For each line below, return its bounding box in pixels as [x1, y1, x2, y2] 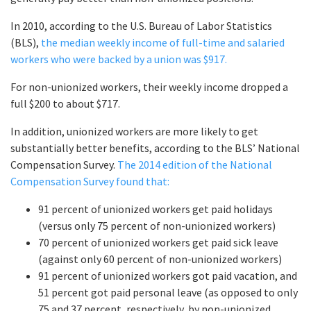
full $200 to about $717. [10, 96, 120, 111]
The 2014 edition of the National [117, 158, 272, 172]
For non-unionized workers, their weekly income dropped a [10, 80, 288, 94]
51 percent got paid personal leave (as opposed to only [38, 285, 298, 300]
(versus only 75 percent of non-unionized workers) [38, 219, 276, 233]
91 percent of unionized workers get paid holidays [38, 202, 273, 217]
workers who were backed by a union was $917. [10, 52, 227, 67]
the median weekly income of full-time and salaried [41, 35, 285, 50]
